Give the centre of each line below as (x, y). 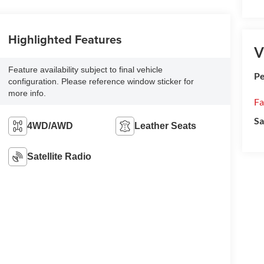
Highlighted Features (65, 39)
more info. (27, 93)
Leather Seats (166, 126)
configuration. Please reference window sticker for (101, 81)
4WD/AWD (50, 126)
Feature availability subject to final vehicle (85, 69)
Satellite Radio (59, 156)
